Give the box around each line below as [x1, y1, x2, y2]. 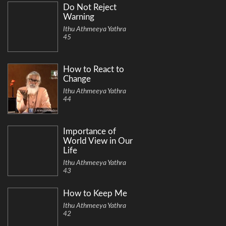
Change [63, 75, 91, 84]
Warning [63, 13, 94, 22]
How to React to [63, 65, 124, 74]
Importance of [63, 127, 116, 136]
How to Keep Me [63, 189, 127, 198]
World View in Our [63, 137, 133, 146]
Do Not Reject [63, 3, 117, 12]
